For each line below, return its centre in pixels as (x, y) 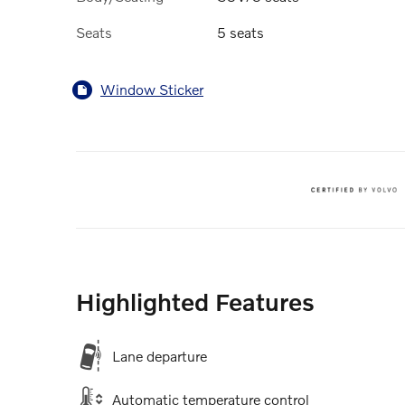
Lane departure (160, 355)
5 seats (240, 32)
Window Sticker (152, 89)
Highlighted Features (195, 301)
